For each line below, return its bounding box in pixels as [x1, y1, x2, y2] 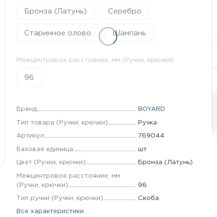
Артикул [16, 133, 44, 139]
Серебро [108, 8, 142, 15]
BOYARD [138, 106, 165, 112]
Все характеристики [16, 208, 84, 215]
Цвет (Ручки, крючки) [16, 159, 86, 166]
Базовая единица [16, 146, 73, 152]
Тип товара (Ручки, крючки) [16, 119, 108, 125]
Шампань [112, 30, 147, 37]
